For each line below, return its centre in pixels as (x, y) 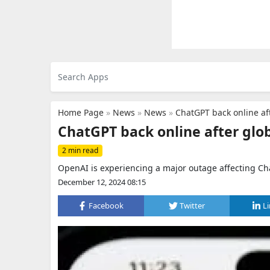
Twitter (192, 206)
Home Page (81, 112)
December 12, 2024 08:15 (102, 182)
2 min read (80, 150)
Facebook (106, 206)
